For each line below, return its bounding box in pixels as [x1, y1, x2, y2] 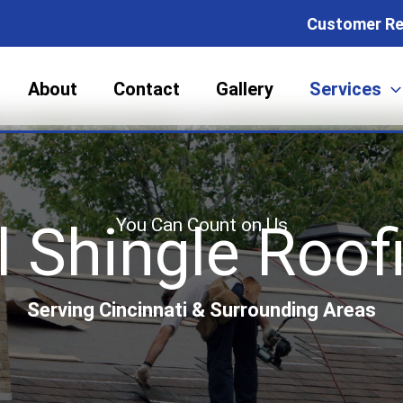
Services [309, 77, 381, 100]
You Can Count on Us [115, 214, 288, 236]
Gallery [216, 77, 273, 100]
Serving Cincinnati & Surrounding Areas [27, 299, 376, 321]
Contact [113, 77, 180, 100]
